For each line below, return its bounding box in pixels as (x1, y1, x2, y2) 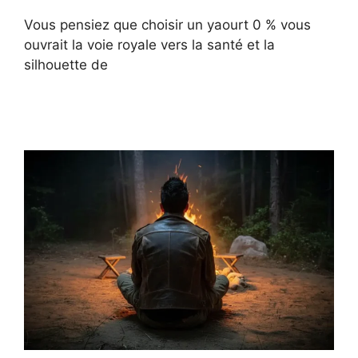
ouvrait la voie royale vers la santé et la (24, 36, 275, 53)
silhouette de (24, 56, 108, 73)
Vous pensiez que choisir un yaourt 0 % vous (24, 16, 311, 33)
